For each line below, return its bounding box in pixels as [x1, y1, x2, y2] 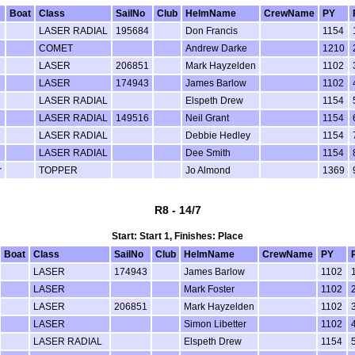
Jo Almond [185, 165, 231, 175]
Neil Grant [185, 113, 229, 123]
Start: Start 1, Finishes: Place [112, 231, 243, 241]
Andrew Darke [185, 43, 247, 53]
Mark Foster [184, 284, 235, 294]
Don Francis [185, 25, 238, 36]
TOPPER [38, 165, 78, 175]
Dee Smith [185, 147, 231, 158]
